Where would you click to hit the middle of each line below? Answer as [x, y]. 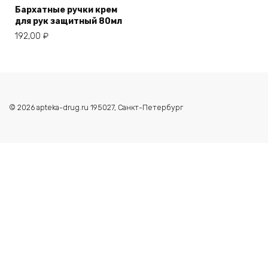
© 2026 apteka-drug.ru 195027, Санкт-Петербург [96, 107]
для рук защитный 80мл [68, 21]
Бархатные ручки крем [66, 10]
